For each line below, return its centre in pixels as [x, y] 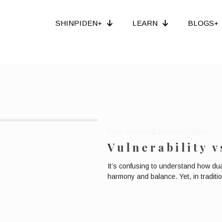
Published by [129, 131]
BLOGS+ [203, 23]
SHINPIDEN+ [79, 23]
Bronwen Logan [184, 131]
